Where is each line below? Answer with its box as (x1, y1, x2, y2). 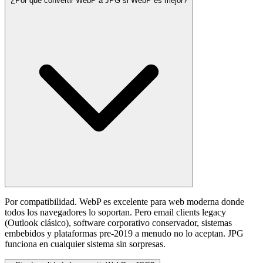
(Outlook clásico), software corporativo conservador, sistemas (5, 218, 232, 228)
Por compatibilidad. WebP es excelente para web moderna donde (5, 197, 244, 207)
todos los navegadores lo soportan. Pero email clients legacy (5, 207, 226, 218)
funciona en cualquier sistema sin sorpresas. (5, 239, 166, 249)
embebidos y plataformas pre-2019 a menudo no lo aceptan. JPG (5, 228, 244, 239)
